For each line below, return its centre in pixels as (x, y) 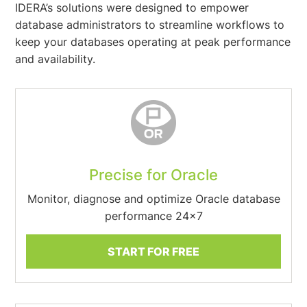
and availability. (56, 59)
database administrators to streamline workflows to (150, 25)
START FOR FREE (153, 251)
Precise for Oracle (153, 175)
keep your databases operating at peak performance (153, 42)
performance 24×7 (153, 216)
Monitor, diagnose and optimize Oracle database (153, 199)
